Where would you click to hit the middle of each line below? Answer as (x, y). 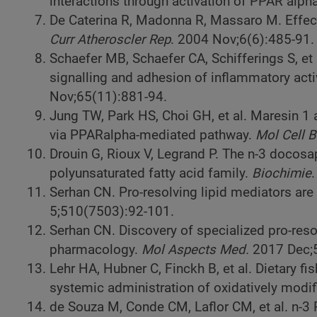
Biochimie (282, 174)
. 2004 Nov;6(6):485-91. (242, 40)
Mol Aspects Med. (195, 250)
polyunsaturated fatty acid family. (151, 174)
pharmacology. (96, 250)
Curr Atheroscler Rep (110, 40)
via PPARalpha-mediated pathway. (152, 136)
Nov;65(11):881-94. (108, 97)
